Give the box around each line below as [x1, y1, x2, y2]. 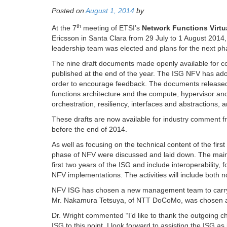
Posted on [52, 7, 86, 15]
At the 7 [52, 24, 77, 32]
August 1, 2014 [86, 7, 134, 15]
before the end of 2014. [52, 125, 127, 134]
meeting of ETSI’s [81, 24, 142, 32]
